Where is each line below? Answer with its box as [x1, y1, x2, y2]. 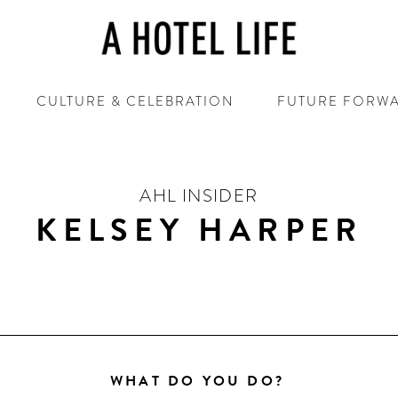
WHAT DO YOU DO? [109, 370, 284, 392]
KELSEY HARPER [35, 206, 363, 253]
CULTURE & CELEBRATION [36, 92, 235, 112]
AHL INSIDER [139, 183, 259, 209]
